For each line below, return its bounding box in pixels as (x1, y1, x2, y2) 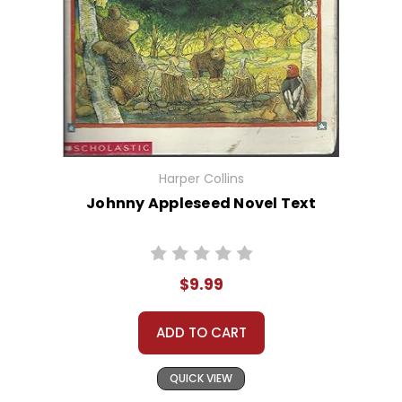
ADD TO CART (155, 323, 247, 343)
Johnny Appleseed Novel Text (86, 193, 316, 214)
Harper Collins (158, 170, 244, 188)
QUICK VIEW (170, 371, 232, 387)
